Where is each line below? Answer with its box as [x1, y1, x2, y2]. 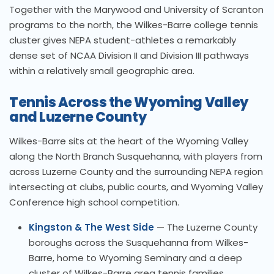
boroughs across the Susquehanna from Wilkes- [29, 236, 248, 250]
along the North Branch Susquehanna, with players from [9, 150, 262, 163]
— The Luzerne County [154, 221, 257, 234]
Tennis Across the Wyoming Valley [9, 93, 248, 113]
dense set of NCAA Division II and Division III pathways [9, 49, 249, 62]
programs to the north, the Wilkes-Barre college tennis [9, 18, 258, 32]
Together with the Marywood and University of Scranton [9, 3, 264, 17]
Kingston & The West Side [29, 221, 154, 234]
